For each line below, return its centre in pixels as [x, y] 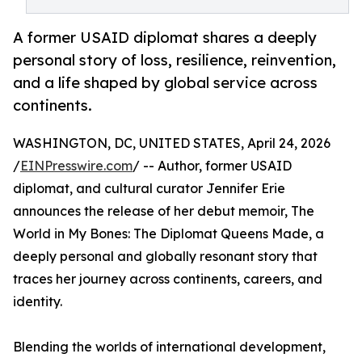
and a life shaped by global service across [165, 83]
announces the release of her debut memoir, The [164, 211]
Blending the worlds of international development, [169, 347]
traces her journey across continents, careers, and [168, 279]
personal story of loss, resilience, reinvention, [175, 60]
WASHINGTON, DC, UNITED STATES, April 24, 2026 [172, 143]
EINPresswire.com [76, 166]
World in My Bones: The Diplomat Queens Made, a [168, 234]
